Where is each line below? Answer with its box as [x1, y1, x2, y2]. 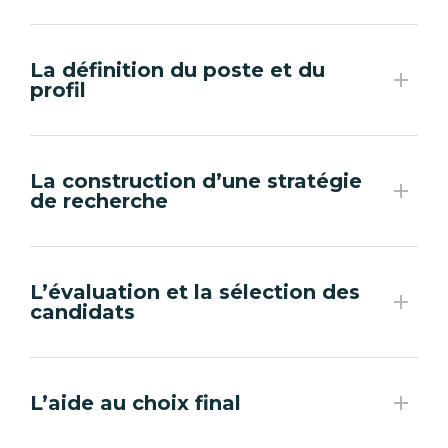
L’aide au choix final [30, 391, 241, 416]
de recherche [30, 189, 168, 214]
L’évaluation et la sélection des [30, 280, 360, 305]
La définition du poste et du [30, 58, 325, 83]
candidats [30, 300, 135, 325]
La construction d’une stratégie [30, 169, 362, 194]
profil [30, 78, 86, 103]
